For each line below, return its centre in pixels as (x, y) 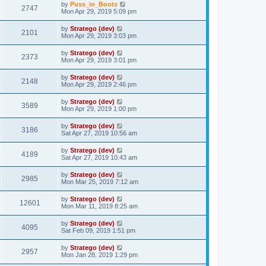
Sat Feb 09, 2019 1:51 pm (98, 230)
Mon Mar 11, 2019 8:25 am (99, 206)
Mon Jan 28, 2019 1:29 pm (99, 254)
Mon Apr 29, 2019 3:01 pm (99, 60)
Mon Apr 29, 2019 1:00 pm (99, 108)
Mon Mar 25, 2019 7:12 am (100, 181)
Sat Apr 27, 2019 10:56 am (99, 133)
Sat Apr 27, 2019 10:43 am (99, 157)
